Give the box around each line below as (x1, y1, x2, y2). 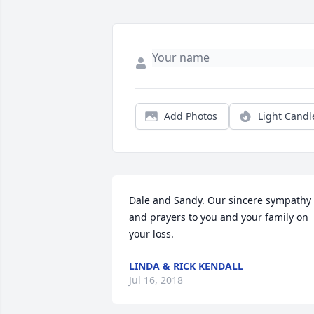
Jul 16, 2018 (129, 273, 183, 287)
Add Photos (164, 109, 217, 123)
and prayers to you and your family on (129, 210, 308, 224)
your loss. (129, 227, 174, 241)
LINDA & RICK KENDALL (129, 259, 243, 273)
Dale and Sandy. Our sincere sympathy (129, 193, 311, 207)
